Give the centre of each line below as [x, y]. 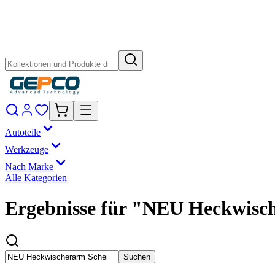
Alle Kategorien [36, 178]
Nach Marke [29, 167]
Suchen [137, 257]
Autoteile [23, 132]
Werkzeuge [27, 149]
